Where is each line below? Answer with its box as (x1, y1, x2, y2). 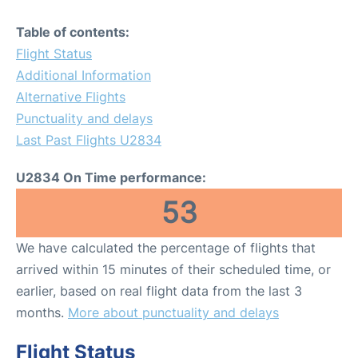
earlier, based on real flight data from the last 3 (16, 283, 302, 299)
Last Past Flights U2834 (16, 132, 161, 148)
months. (16, 304, 68, 320)
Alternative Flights (16, 89, 125, 105)
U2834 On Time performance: (16, 169, 206, 185)
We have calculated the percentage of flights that (16, 240, 316, 256)
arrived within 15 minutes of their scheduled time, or (16, 261, 331, 277)
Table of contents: (16, 24, 129, 40)
